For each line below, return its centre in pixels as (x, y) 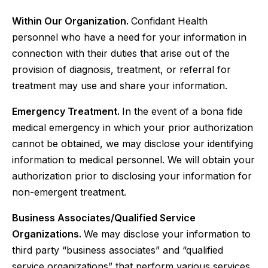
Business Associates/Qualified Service (104, 218)
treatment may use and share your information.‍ (120, 86)
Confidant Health (169, 21)
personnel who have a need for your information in (129, 37)
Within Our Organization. (71, 21)
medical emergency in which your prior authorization (133, 127)
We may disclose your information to (167, 234)
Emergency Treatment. (67, 111)
